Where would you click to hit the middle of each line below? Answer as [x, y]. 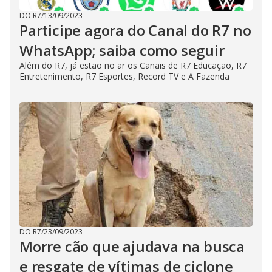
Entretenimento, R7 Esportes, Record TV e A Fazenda [124, 76]
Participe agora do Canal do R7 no [135, 30]
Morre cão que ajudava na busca [132, 246]
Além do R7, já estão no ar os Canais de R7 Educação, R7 [133, 66]
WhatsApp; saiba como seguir [122, 50]
